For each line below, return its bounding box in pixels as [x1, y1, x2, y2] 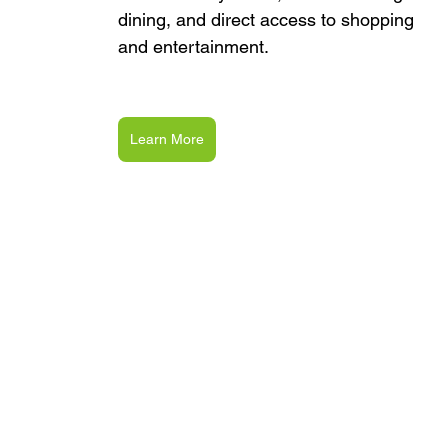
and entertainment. [118, 36, 269, 58]
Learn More [130, 131, 204, 148]
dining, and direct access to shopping [118, 9, 419, 31]
